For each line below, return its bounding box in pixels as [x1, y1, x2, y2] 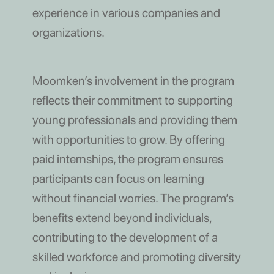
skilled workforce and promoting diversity [32, 250, 241, 265]
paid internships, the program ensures [32, 152, 223, 167]
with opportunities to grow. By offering [32, 132, 225, 147]
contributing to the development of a [32, 230, 218, 245]
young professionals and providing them [32, 113, 237, 128]
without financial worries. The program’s [32, 191, 234, 206]
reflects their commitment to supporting [32, 93, 233, 108]
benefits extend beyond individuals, [32, 210, 212, 226]
